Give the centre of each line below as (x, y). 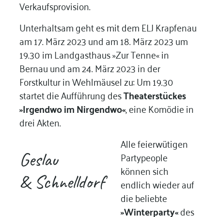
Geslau (38, 160)
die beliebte (144, 198)
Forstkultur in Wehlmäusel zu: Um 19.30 (96, 81)
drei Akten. (41, 122)
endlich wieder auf (157, 184)
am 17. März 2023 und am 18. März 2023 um (103, 41)
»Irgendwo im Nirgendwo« (72, 109)
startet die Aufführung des (71, 95)
